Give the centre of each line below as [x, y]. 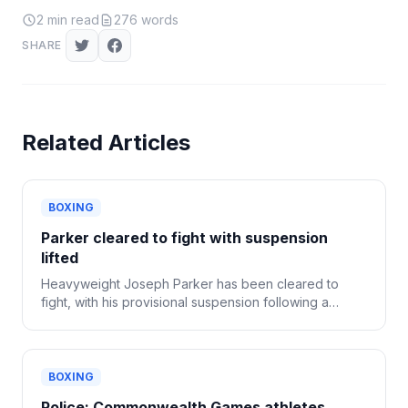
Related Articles [106, 143]
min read [71, 20]
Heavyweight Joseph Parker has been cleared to [190, 284]
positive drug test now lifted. [126, 320]
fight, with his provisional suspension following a [185, 302]
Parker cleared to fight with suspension [184, 238]
